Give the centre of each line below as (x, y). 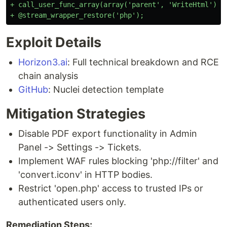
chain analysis (48, 76)
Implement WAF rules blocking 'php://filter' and (118, 161)
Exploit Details (54, 42)
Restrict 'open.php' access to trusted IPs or (111, 188)
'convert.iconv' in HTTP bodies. (85, 175)
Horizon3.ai (43, 62)
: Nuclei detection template (106, 89)
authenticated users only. (72, 202)
